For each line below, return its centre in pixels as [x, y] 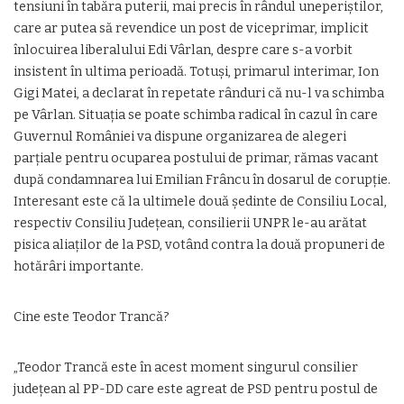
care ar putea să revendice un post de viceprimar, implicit [191, 28]
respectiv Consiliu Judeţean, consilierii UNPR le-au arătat [190, 223]
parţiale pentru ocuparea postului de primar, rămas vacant [196, 158]
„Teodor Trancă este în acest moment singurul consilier [186, 367]
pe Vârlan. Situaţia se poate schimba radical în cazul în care [196, 115]
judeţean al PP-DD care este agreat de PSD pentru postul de [196, 389]
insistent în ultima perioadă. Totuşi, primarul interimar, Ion [196, 72]
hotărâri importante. [78, 266]
